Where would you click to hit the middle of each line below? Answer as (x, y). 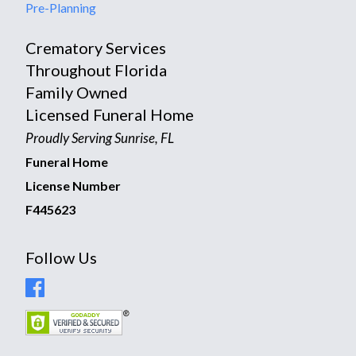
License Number (73, 185)
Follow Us (61, 257)
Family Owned (77, 92)
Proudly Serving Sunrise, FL (100, 137)
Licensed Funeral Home (110, 114)
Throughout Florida (96, 70)
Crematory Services (96, 47)
